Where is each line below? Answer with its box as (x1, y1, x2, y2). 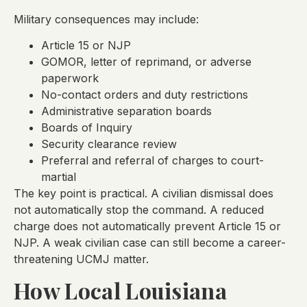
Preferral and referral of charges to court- (41, 153, 264, 168)
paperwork (41, 71, 99, 86)
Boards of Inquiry (41, 121, 132, 135)
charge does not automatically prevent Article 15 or (14, 219, 281, 234)
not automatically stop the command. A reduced (14, 203, 264, 217)
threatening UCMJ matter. (14, 252, 149, 267)
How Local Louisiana (14, 275, 228, 305)
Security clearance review (41, 137, 177, 151)
